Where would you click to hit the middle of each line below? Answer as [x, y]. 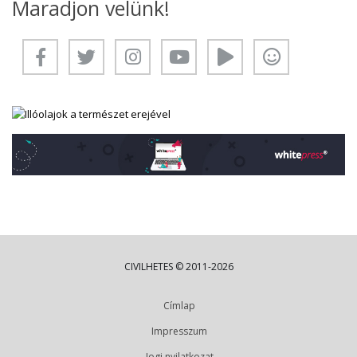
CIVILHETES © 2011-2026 [178, 267]
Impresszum [179, 331]
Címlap [179, 306]
